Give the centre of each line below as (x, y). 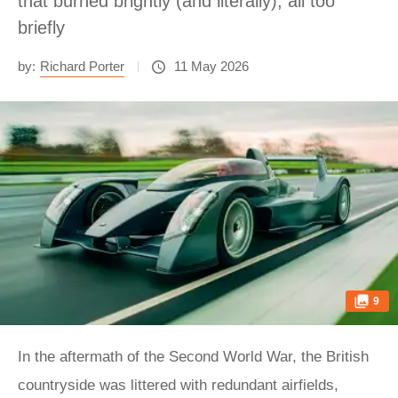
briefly (41, 28)
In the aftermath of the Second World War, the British (193, 357)
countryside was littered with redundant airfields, (178, 385)
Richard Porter (82, 66)
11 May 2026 (211, 66)
